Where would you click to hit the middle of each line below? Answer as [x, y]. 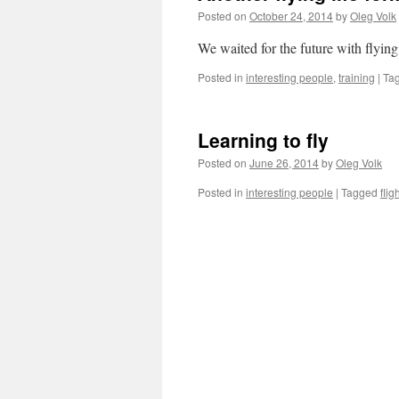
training [357, 77]
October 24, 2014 [291, 16]
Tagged [359, 192]
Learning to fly [263, 140]
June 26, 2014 [284, 163]
